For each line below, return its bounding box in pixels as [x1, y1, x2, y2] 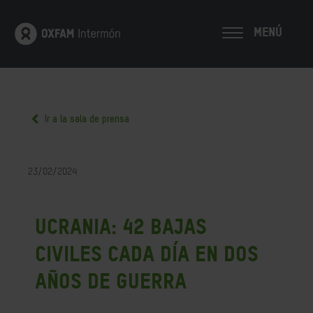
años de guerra [35, 268, 187, 293]
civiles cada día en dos [35, 241, 259, 266]
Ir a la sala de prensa [42, 115, 129, 124]
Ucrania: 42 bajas [35, 214, 207, 239]
